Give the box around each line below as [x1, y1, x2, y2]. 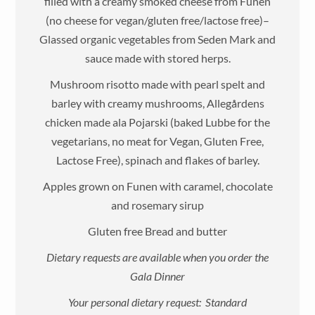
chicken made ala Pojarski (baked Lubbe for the [45, 115, 270, 129]
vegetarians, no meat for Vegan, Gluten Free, [51, 134, 264, 148]
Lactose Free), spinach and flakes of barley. [56, 153, 259, 167]
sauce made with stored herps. [84, 51, 231, 65]
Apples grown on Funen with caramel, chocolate [42, 179, 273, 193]
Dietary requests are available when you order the [46, 250, 269, 264]
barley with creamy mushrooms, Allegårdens [51, 96, 264, 110]
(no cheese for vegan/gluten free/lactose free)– [46, 13, 269, 27]
